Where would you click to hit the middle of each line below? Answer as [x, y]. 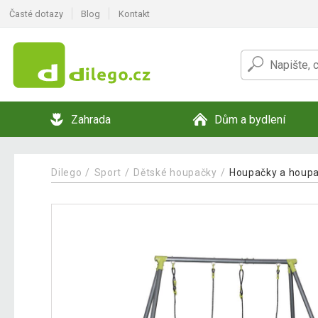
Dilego [67, 172]
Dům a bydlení [250, 119]
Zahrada [91, 119]
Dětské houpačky [175, 172]
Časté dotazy [36, 13]
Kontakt [134, 13]
